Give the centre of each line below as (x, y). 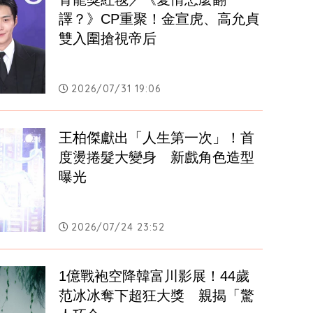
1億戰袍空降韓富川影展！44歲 (154, 276)
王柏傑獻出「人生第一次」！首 (157, 138)
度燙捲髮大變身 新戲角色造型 (157, 158)
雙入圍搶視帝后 (108, 39)
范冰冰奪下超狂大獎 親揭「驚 (157, 296)
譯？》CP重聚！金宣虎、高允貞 (159, 19)
